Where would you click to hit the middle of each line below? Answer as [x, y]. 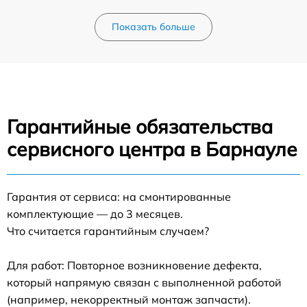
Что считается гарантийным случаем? [108, 231]
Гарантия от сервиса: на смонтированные [119, 196]
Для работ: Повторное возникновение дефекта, [134, 265]
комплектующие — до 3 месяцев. [95, 213]
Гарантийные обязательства [140, 126]
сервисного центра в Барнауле [152, 149]
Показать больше [153, 26]
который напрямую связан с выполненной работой [144, 282]
